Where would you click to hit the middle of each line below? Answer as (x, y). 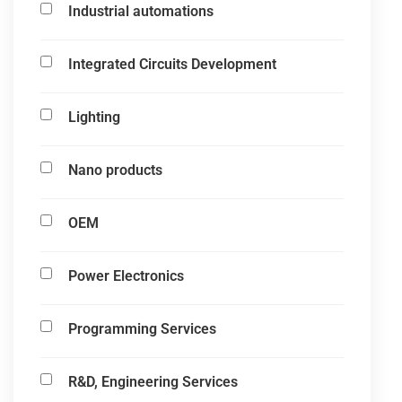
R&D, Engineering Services (153, 382)
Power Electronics (126, 276)
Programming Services (142, 329)
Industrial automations (141, 12)
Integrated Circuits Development (172, 65)
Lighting (94, 118)
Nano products (115, 170)
